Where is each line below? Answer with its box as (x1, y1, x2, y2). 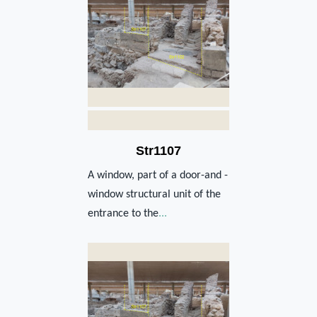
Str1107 (136, 143, 181, 158)
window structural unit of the (88, 188, 221, 200)
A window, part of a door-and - (88, 169, 228, 181)
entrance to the (88, 207, 158, 219)
